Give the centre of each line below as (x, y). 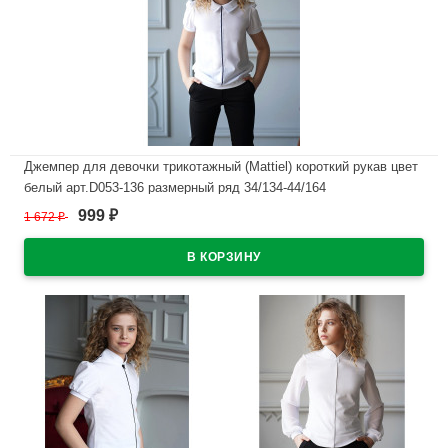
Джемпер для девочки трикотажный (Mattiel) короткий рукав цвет (221, 166)
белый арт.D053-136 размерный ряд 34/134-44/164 (175, 187)
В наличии (74, 223)
